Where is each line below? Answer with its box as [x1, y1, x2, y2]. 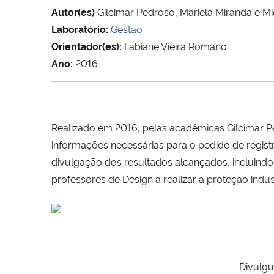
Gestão [111, 21, 145, 35]
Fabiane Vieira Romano [122, 39, 227, 53]
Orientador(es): [51, 39, 122, 53]
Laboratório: [51, 21, 108, 35]
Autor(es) [51, 4, 95, 18]
